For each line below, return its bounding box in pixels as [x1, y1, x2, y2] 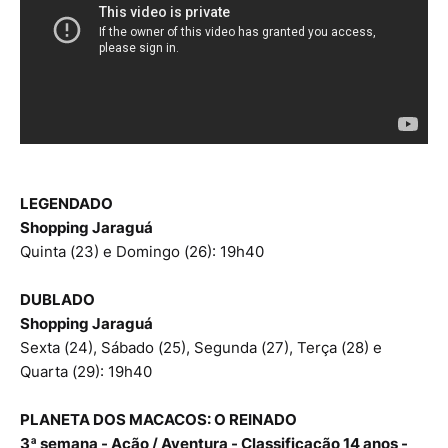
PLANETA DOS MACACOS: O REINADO [20, 410, 297, 430]
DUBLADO [20, 290, 95, 310]
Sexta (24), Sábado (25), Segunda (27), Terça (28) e [20, 338, 382, 358]
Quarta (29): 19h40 [20, 362, 152, 382]
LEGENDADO [20, 194, 113, 214]
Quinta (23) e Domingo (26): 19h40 [20, 242, 264, 262]
